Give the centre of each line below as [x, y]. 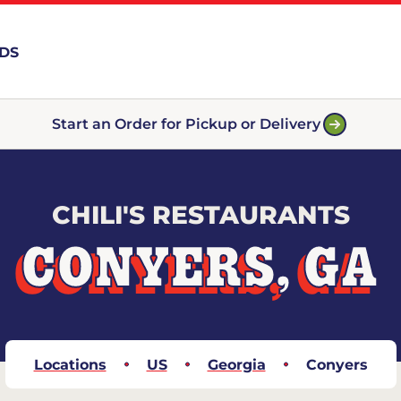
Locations [70, 365]
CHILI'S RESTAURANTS [200, 215]
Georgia [236, 365]
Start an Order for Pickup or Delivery [186, 124]
